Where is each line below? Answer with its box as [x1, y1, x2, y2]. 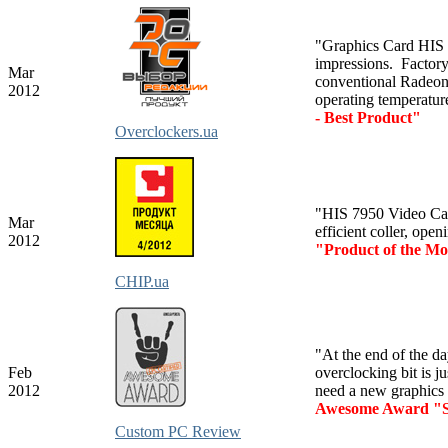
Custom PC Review [115, 422, 241, 440]
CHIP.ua [115, 272, 169, 290]
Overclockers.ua [115, 122, 218, 140]
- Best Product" [315, 108, 421, 126]
